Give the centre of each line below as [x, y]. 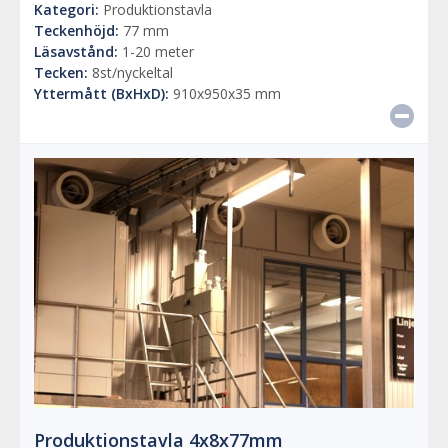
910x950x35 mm [225, 93]
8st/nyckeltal [130, 72]
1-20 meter [156, 51]
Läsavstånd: [76, 51]
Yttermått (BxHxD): [101, 93]
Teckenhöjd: [76, 30]
